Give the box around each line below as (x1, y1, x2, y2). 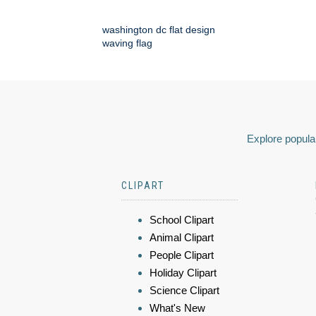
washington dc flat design (102, 24, 215, 36)
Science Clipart (150, 284, 219, 297)
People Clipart (150, 249, 214, 262)
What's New (150, 302, 205, 315)
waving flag (102, 37, 152, 49)
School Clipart (150, 214, 214, 226)
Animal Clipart (150, 231, 214, 244)
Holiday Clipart (150, 267, 217, 279)
